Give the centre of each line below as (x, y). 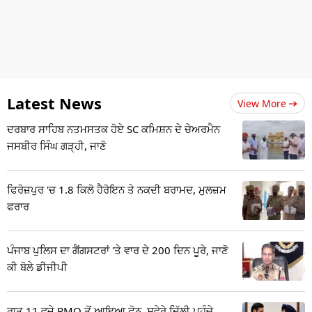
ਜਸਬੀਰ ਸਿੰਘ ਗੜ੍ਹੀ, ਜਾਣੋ (57, 145)
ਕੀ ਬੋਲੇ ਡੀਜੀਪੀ (37, 266)
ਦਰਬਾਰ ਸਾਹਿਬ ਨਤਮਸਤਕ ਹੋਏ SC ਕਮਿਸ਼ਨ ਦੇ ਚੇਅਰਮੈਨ (114, 128)
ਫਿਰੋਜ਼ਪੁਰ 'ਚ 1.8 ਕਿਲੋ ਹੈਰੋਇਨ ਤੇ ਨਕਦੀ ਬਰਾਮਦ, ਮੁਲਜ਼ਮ (117, 189)
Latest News (54, 103)
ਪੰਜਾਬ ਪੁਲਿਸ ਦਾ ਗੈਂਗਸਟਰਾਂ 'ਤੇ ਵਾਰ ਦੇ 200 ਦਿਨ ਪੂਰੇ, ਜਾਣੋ (118, 250)
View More (262, 103)
